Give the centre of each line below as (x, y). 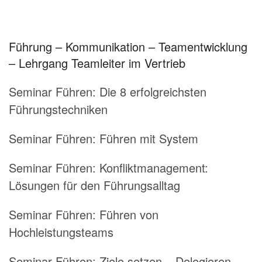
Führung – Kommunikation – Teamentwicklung (128, 46)
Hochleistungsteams (61, 232)
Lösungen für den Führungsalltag (94, 185)
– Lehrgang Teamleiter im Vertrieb (97, 63)
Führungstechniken (58, 109)
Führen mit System (149, 138)
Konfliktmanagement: (154, 167)
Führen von (129, 214)
